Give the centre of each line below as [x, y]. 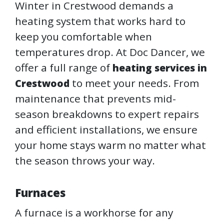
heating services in [160, 68]
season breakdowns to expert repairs [107, 114]
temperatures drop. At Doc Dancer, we [110, 52]
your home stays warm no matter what [110, 145]
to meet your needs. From [134, 83]
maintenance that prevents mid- [95, 99]
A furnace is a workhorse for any [94, 213]
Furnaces [40, 193]
